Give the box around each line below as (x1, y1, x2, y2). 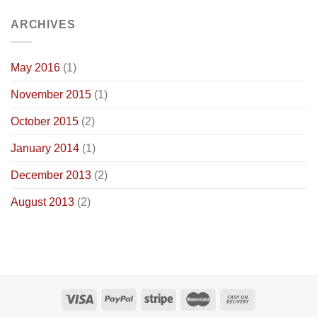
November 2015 (11, 88, 91, 100)
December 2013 (11, 168, 91, 181)
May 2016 (11, 61, 60, 74)
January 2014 (11, 142, 79, 154)
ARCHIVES (11, 18, 76, 31)
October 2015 (11, 115, 79, 127)
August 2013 (11, 195, 74, 208)
